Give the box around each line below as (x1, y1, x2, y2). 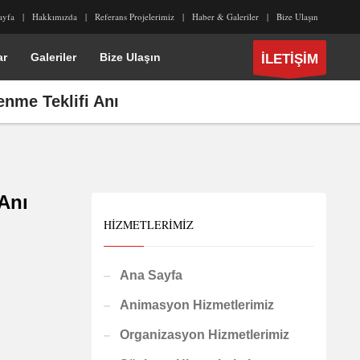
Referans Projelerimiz (95, 10, 174, 22)
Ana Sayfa (119, 268, 182, 282)
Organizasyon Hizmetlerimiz (119, 328, 289, 342)
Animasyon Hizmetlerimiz (119, 298, 274, 312)
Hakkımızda (32, 10, 77, 22)
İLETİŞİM (261, 51, 318, 67)
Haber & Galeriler (192, 10, 259, 22)
